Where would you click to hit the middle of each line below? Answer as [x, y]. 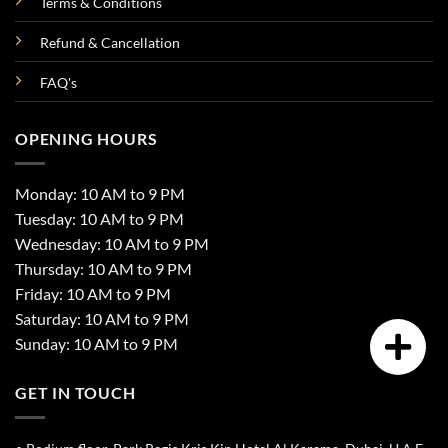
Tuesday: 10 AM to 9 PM [99, 218]
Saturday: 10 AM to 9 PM [102, 318]
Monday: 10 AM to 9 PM [100, 193]
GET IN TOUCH [75, 392]
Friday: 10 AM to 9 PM [93, 293]
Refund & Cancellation [110, 43]
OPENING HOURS [86, 139]
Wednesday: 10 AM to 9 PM [112, 243]
